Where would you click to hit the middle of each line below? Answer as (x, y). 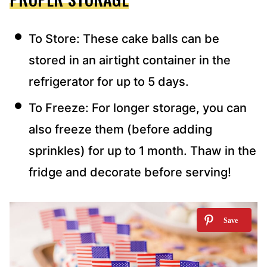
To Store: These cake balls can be (124, 38)
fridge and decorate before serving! (130, 172)
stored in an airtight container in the (130, 60)
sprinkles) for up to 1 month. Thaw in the (142, 150)
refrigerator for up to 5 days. (110, 81)
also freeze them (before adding (120, 129)
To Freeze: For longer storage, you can (138, 108)
